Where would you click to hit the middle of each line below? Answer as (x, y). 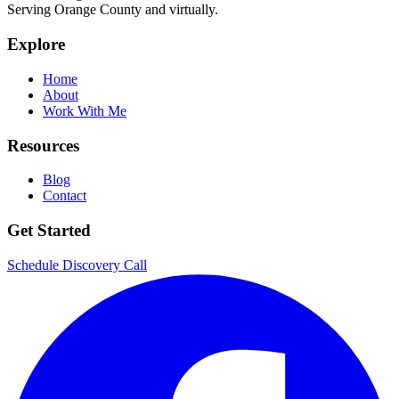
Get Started (49, 231)
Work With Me (85, 110)
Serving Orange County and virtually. (113, 10)
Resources (43, 145)
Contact (65, 196)
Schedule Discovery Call (77, 265)
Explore (36, 45)
